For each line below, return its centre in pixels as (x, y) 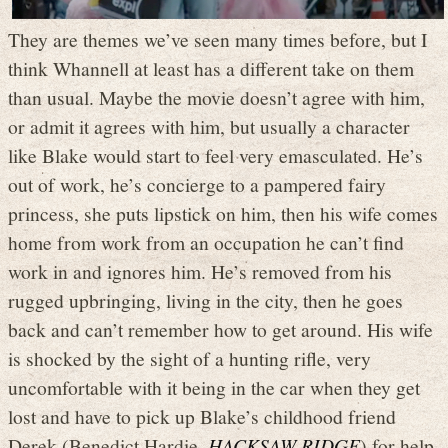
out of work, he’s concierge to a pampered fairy (197, 184)
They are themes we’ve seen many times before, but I (218, 39)
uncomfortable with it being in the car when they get (214, 387)
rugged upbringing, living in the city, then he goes (205, 300)
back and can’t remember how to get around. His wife (220, 329)
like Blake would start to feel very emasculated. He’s (215, 155)
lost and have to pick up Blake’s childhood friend (202, 416)
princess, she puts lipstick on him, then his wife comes (223, 213)
